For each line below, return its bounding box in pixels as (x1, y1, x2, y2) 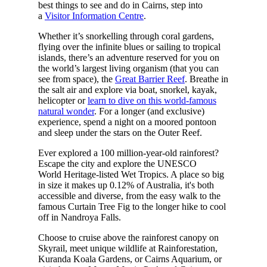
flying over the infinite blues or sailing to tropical (38, 41, 221, 52)
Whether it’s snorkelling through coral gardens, (38, 30, 214, 41)
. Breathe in (184, 73, 228, 84)
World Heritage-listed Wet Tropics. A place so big (38, 169, 224, 179)
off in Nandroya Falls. (38, 212, 121, 222)
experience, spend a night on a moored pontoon (38, 116, 216, 127)
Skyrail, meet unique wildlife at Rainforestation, (38, 243, 218, 253)
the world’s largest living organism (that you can (38, 63, 219, 73)
